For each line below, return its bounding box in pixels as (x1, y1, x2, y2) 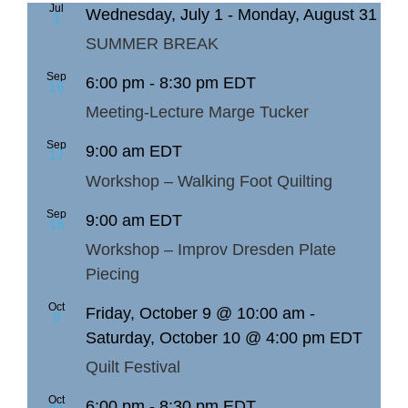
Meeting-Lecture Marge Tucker (86, 103, 309, 122)
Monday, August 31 (238, 5, 377, 24)
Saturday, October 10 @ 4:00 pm (86, 328, 325, 347)
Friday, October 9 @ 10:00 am (86, 303, 305, 322)
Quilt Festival (86, 358, 180, 377)
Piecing (86, 264, 139, 283)
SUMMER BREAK (86, 35, 219, 54)
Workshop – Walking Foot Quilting (86, 171, 332, 190)
